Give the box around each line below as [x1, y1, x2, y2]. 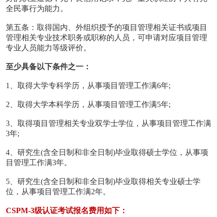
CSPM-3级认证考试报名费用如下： [5, 206, 127, 215]
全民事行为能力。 [5, 4, 68, 13]
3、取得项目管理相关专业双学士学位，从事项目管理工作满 [5, 119, 211, 128]
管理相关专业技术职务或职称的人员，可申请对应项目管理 [5, 33, 207, 42]
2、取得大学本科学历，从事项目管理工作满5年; [5, 100, 170, 109]
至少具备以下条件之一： [5, 62, 91, 71]
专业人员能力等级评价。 [5, 44, 91, 52]
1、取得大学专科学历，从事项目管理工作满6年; [5, 81, 170, 90]
